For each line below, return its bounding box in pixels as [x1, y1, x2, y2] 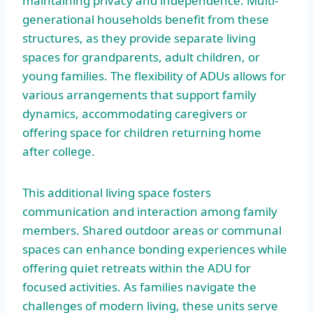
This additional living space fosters [22, 184, 211, 201]
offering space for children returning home [22, 124, 261, 140]
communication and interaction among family [22, 203, 277, 219]
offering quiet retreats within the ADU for [22, 259, 251, 276]
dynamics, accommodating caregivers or [22, 105, 247, 122]
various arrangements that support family [22, 86, 256, 103]
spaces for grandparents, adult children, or [22, 48, 260, 65]
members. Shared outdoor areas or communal [22, 221, 282, 238]
